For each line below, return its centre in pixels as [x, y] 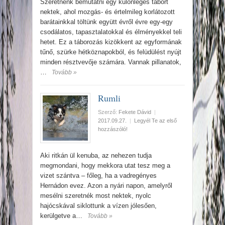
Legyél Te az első [155, 121]
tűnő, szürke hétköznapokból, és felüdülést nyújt [111, 52]
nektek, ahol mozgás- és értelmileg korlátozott [107, 12]
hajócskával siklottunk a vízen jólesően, [98, 206]
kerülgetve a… [61, 216]
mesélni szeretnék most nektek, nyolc [96, 196]
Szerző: [108, 112]
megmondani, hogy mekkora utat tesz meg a [105, 165]
